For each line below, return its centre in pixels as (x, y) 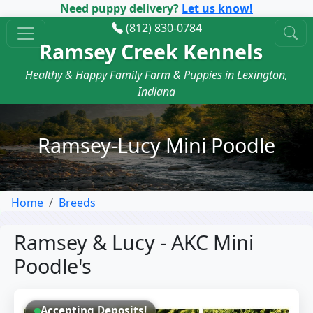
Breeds (77, 203)
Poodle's (53, 266)
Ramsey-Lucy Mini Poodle (156, 145)
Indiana (156, 92)
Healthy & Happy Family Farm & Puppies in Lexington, (156, 75)
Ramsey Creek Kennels (151, 51)
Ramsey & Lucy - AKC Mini (134, 242)
